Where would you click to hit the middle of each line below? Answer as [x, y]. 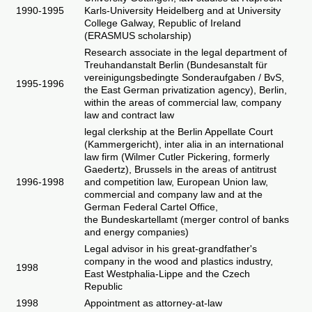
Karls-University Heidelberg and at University [182, 10]
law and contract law [129, 115]
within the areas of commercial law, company [183, 102]
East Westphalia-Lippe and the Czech [167, 274]
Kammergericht [122, 144]
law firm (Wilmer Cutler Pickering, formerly [177, 157]
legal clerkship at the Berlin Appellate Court [179, 132]
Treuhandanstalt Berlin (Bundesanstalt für [176, 65]
